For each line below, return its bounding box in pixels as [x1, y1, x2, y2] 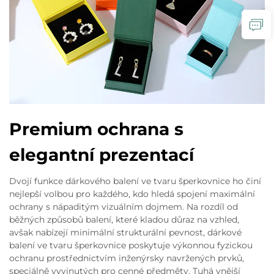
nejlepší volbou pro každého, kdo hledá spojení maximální [9, 188, 255, 199]
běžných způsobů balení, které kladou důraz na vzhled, [9, 214, 239, 225]
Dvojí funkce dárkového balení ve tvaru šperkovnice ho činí [9, 176, 261, 187]
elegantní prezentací [9, 144, 194, 165]
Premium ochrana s [9, 119, 183, 139]
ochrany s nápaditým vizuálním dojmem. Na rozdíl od [9, 201, 238, 212]
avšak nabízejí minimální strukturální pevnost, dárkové [9, 227, 242, 238]
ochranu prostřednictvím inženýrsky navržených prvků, [9, 253, 244, 264]
